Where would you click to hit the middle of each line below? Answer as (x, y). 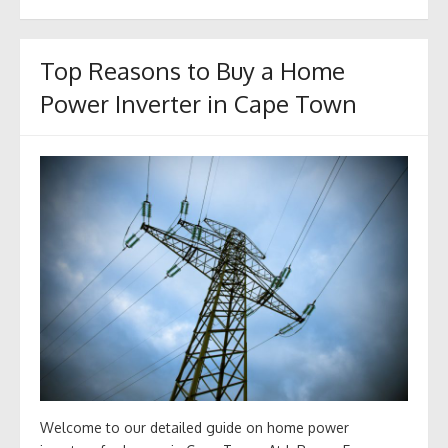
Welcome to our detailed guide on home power (194, 428)
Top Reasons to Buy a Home (192, 71)
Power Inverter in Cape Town (198, 104)
